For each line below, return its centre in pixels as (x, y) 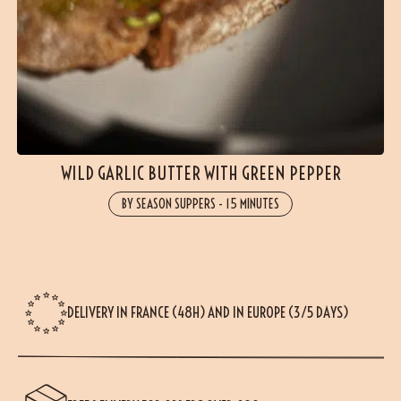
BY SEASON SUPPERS (169, 204)
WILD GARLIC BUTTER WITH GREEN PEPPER (200, 174)
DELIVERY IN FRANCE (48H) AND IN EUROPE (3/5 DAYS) (207, 312)
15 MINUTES (252, 204)
